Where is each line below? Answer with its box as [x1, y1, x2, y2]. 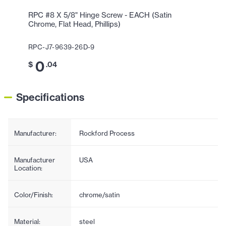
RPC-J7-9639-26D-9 [28, 42, 95, 51]
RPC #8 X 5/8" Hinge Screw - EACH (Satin [28, 11, 172, 20]
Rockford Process [79, 129, 135, 137]
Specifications [16, 90, 85, 104]
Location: [14, 163, 42, 172]
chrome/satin [79, 190, 120, 199]
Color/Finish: [14, 190, 53, 199]
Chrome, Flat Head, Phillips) [28, 20, 121, 29]
